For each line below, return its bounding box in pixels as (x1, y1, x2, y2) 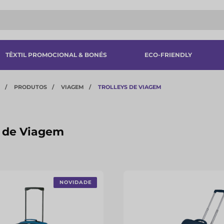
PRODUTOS (14, 83, 47, 90)
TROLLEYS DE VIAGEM (98, 83, 161, 90)
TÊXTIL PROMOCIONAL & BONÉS (5, 51, 107, 58)
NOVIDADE (59, 179, 92, 185)
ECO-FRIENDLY (144, 51, 192, 58)
